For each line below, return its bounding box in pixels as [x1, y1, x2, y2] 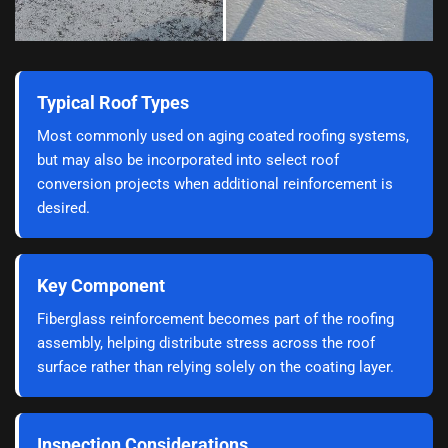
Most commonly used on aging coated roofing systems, [37, 126, 409, 145]
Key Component [37, 274, 165, 296]
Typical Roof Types [37, 91, 189, 113]
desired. [37, 198, 90, 217]
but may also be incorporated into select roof [37, 150, 339, 169]
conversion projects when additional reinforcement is [37, 174, 393, 193]
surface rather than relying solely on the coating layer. [37, 357, 394, 376]
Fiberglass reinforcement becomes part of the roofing [37, 309, 394, 328]
